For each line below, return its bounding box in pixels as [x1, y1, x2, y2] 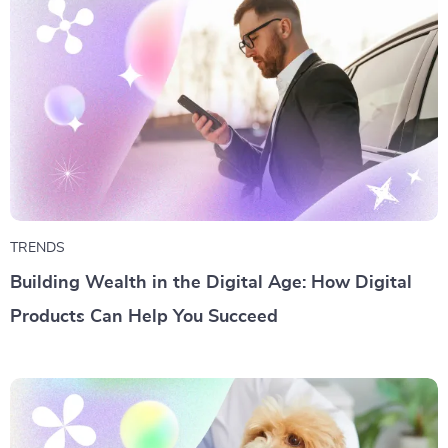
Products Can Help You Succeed [10, 308, 278, 326]
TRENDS [10, 241, 65, 255]
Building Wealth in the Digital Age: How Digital [10, 274, 412, 292]
